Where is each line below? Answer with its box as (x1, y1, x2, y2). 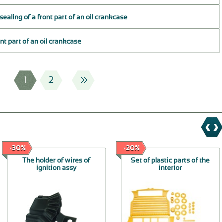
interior (159, 165, 182, 172)
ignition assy (36, 165, 77, 172)
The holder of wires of (22, 157, 91, 165)
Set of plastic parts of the (131, 157, 210, 165)
